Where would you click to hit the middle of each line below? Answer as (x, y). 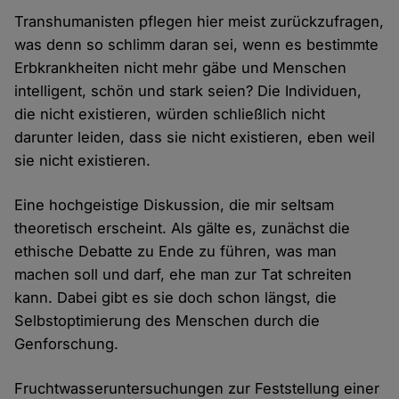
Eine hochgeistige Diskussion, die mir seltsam (175, 205)
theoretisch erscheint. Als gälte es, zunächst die (183, 228)
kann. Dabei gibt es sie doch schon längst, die (176, 298)
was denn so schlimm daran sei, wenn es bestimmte (197, 45)
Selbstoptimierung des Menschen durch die (167, 321)
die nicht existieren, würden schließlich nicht (170, 114)
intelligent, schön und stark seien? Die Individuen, (188, 91)
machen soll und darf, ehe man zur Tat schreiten (183, 275)
